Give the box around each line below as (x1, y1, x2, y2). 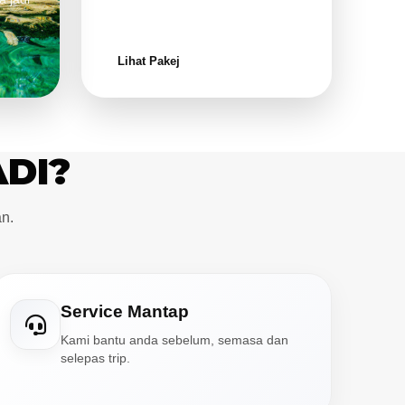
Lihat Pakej (117, 54, 180, 68)
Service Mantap (61, 302, 190, 321)
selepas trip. (61, 352, 131, 365)
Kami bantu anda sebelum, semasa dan (61, 334, 289, 347)
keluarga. (100, 11, 155, 25)
